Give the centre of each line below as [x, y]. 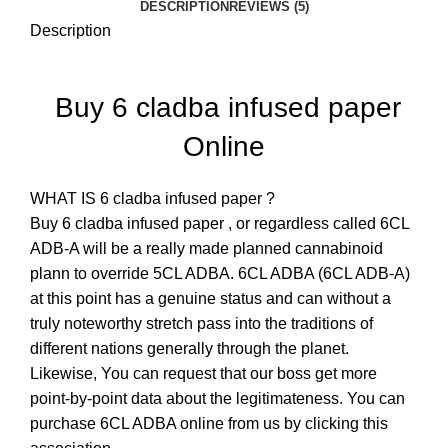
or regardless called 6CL [320, 223]
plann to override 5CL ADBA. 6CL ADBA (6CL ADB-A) [220, 273]
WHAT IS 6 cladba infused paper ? [152, 198]
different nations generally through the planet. [189, 348]
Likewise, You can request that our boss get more [203, 373]
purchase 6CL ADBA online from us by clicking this [209, 423]
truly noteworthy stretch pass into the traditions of [201, 323]
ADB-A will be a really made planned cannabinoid [206, 248]
